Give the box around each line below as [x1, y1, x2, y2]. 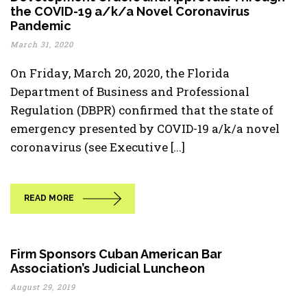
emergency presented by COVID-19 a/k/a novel [10, 121, 280, 136]
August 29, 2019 [10, 282, 75, 292]
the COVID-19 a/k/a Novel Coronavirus [10, 4, 249, 19]
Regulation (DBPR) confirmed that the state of [10, 102, 273, 118]
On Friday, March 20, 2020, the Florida [10, 65, 230, 81]
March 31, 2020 [10, 39, 73, 49]
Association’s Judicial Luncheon [10, 261, 205, 275]
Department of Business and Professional [10, 84, 249, 99]
